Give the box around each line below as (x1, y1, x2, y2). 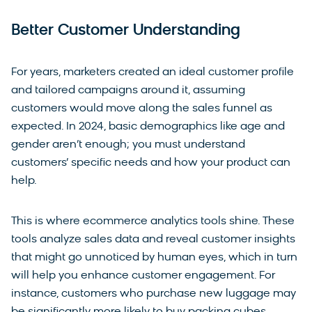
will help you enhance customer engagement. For (11, 270, 275, 282)
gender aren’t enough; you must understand (11, 139, 245, 151)
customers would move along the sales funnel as (11, 103, 272, 115)
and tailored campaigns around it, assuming (11, 85, 245, 97)
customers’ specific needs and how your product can (11, 157, 290, 169)
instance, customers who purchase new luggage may (11, 288, 296, 300)
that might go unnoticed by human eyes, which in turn (11, 252, 297, 264)
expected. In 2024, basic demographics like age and (11, 121, 285, 133)
